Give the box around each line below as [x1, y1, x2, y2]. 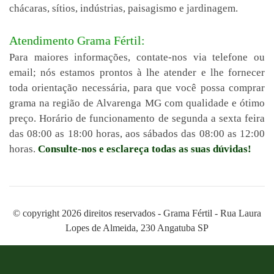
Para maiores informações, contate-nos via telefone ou [9, 51, 265, 63]
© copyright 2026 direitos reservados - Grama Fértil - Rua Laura [13, 208, 261, 218]
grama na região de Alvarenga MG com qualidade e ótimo [9, 97, 265, 109]
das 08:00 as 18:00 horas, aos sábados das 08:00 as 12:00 [9, 128, 265, 139]
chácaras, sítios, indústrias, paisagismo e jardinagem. [9, 2, 238, 14]
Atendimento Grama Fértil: [9, 34, 145, 47]
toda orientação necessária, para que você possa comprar [9, 82, 265, 94]
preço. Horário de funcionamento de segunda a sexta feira [9, 113, 265, 124]
